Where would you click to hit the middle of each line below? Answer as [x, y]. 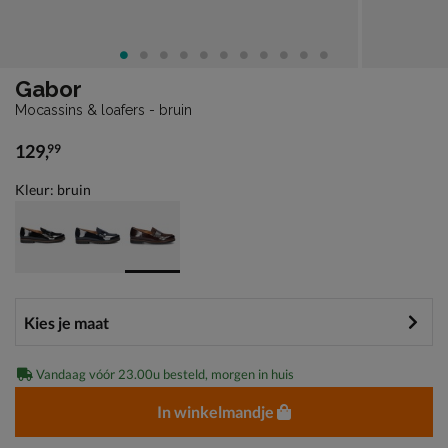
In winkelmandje [215, 411]
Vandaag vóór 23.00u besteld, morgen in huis [163, 373]
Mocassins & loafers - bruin [103, 109]
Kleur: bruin [53, 189]
